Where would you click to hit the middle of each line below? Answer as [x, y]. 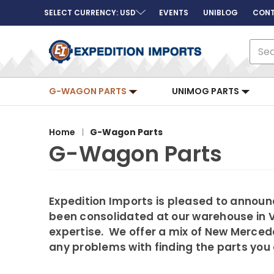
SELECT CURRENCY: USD [90, 13]
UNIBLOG [220, 13]
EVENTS [174, 13]
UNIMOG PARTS [206, 91]
